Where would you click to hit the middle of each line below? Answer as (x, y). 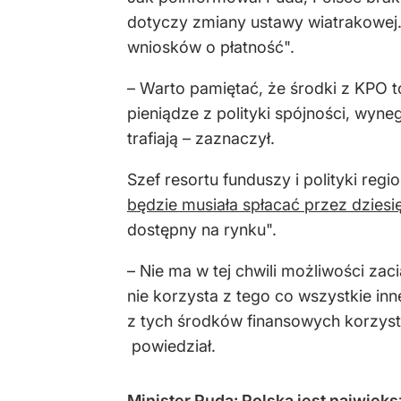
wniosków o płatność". (211, 47)
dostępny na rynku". (202, 229)
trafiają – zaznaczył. (201, 138)
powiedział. (171, 346)
